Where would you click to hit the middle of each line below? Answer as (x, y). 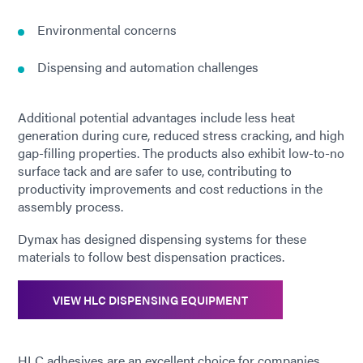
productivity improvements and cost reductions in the (170, 189)
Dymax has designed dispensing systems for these (162, 239)
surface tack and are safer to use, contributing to (155, 171)
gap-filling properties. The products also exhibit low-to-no (181, 153)
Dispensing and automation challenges (148, 67)
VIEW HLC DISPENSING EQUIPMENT (150, 300)
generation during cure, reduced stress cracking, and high (181, 135)
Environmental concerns (107, 30)
